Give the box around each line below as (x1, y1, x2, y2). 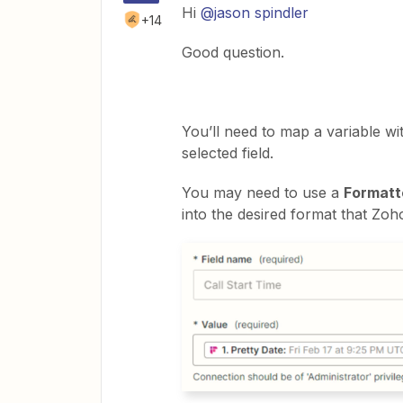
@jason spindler (201, 4, 309, 22)
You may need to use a (182, 184, 344, 201)
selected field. (182, 144, 273, 162)
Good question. (182, 43, 284, 61)
